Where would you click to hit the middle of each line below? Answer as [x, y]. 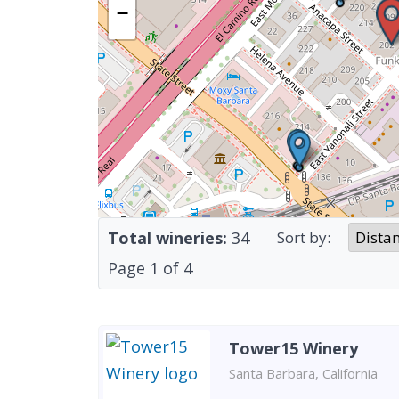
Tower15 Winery [293, 348]
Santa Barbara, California [303, 373]
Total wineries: [167, 237]
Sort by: [304, 237]
